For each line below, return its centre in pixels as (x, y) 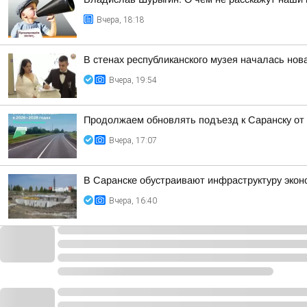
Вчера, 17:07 (133, 140)
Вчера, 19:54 (133, 80)
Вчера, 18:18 (121, 20)
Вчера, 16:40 (133, 201)
